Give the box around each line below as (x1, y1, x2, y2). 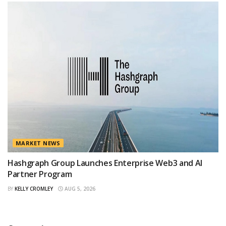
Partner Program (8, 168, 72, 180)
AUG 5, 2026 (63, 185, 95, 192)
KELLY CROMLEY (15, 185, 53, 192)
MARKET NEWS (16, 139, 61, 147)
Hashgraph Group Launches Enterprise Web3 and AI (8, 157, 202, 168)
